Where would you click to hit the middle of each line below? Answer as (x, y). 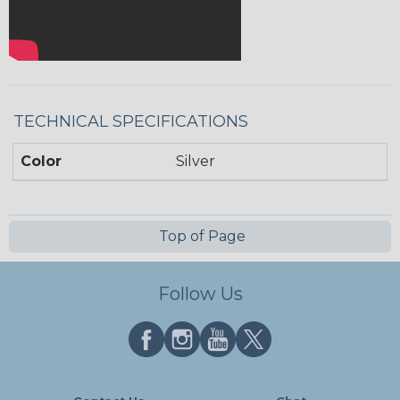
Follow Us (200, 294)
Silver (196, 161)
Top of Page (200, 236)
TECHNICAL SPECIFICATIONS (131, 121)
